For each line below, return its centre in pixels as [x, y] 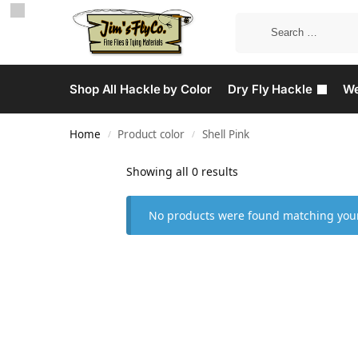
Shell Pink [225, 134]
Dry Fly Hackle [270, 89]
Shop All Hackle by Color [141, 89]
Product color [151, 134]
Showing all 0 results [182, 171]
